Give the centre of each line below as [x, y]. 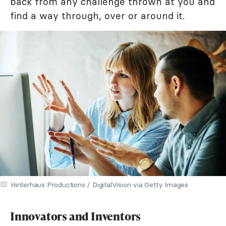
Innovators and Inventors [76, 216]
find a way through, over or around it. [97, 15]
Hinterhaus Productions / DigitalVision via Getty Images [99, 185]
